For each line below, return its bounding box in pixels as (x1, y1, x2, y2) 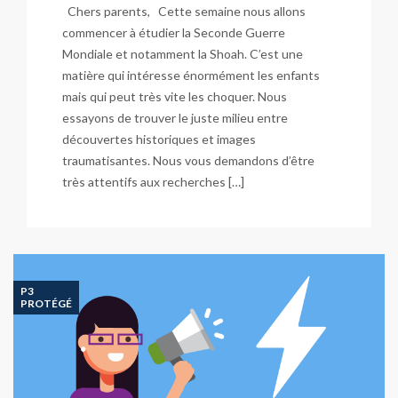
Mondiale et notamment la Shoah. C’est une (62, 46, 303, 61)
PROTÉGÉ (20, 297, 72, 310)
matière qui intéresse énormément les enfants (62, 68, 320, 83)
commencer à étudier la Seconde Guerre (62, 25, 285, 40)
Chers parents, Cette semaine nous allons (62, 4, 306, 19)
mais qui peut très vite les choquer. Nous (62, 89, 287, 104)
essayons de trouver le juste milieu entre (62, 110, 288, 125)
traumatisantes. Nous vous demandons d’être (62, 153, 314, 168)
